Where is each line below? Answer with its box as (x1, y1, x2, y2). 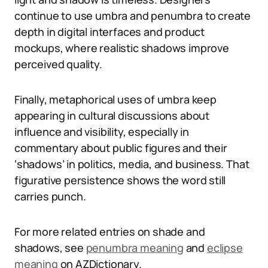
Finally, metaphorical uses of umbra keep (14, 92, 217, 106)
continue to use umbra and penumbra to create (14, 8, 251, 23)
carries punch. (14, 189, 86, 203)
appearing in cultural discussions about (14, 108, 209, 123)
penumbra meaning (86, 240, 184, 255)
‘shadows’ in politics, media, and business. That (14, 157, 249, 171)
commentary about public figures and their (14, 141, 227, 155)
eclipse (206, 240, 243, 255)
